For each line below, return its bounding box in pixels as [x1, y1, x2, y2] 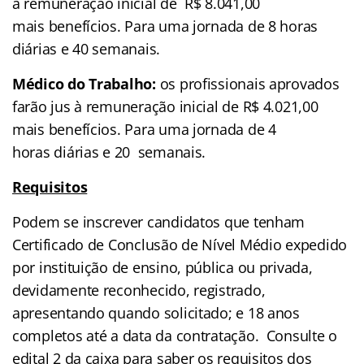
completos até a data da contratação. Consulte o [12, 326, 338, 346]
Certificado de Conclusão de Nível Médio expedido [12, 235, 348, 255]
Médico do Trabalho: [12, 74, 160, 94]
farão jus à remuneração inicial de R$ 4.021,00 [12, 97, 318, 117]
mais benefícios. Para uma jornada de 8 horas [12, 16, 318, 37]
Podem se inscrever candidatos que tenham [12, 212, 305, 232]
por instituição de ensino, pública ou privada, [12, 258, 313, 278]
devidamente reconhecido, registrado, [12, 280, 266, 301]
